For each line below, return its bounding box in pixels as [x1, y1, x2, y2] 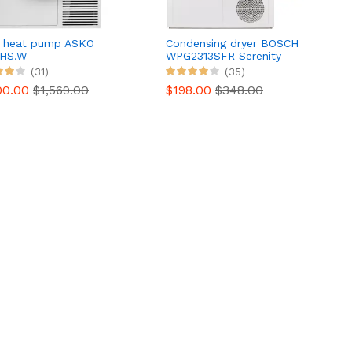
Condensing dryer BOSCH [166, 36, 299, 49]
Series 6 [166, 61, 208, 75]
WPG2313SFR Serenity [166, 49, 281, 62]
